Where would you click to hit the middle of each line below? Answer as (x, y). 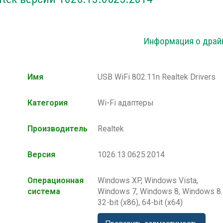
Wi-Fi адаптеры (126, 103)
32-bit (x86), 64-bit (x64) (140, 203)
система (44, 192)
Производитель (57, 129)
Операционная (56, 181)
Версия (41, 155)
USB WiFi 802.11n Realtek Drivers (157, 77)
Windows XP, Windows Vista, (148, 181)
